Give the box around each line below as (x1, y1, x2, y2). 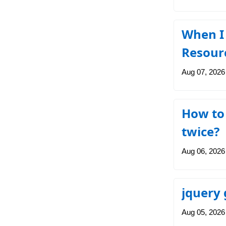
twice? (181, 123, 219, 140)
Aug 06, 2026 (181, 147, 225, 155)
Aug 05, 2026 (181, 208, 225, 216)
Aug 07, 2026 (181, 68, 225, 76)
